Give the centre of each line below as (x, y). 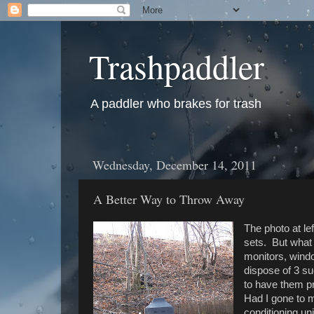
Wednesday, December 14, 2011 (175, 164)
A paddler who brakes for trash (176, 104)
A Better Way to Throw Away (169, 199)
